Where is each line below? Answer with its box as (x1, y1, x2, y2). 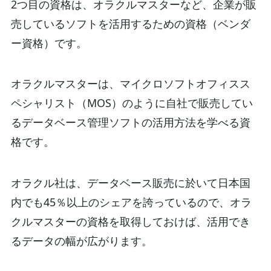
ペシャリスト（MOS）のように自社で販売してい (10, 96, 253, 111)
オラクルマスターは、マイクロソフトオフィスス (10, 76, 250, 91)
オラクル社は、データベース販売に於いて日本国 (10, 175, 250, 191)
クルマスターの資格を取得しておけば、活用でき (10, 214, 250, 229)
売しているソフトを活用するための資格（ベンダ (10, 16, 250, 31)
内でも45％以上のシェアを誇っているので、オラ (10, 195, 252, 210)
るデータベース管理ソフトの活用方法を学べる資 (10, 115, 250, 130)
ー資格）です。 (10, 35, 87, 50)
